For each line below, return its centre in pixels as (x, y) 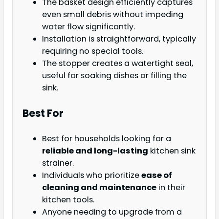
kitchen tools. (68, 199)
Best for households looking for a (107, 138)
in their (171, 187)
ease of (157, 175)
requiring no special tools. (93, 51)
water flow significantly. (88, 27)
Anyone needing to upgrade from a (112, 212)
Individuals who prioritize (92, 175)
